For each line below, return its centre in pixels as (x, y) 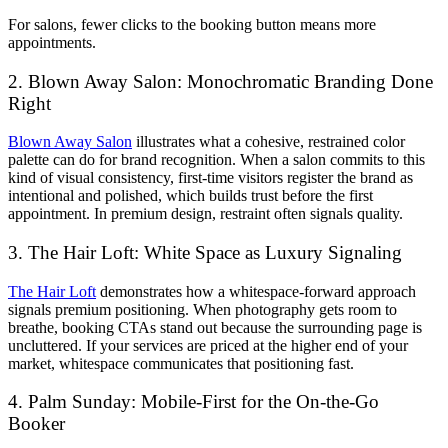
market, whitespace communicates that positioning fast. (181, 363)
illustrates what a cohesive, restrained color (268, 142)
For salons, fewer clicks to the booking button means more (192, 24)
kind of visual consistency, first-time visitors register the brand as (210, 178)
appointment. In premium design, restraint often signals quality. (205, 214)
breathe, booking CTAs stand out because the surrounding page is (215, 327)
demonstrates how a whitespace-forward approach (256, 291)
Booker (36, 424)
